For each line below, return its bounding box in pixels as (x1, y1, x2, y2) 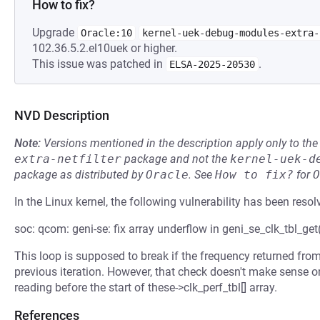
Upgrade (32, 26, 77, 39)
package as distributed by (14, 168, 146, 181)
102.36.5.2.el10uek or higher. (32, 41, 177, 55)
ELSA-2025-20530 (169, 59, 255, 70)
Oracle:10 (81, 27, 132, 39)
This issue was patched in (32, 57, 166, 71)
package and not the (121, 152, 230, 166)
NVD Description (14, 108, 109, 123)
